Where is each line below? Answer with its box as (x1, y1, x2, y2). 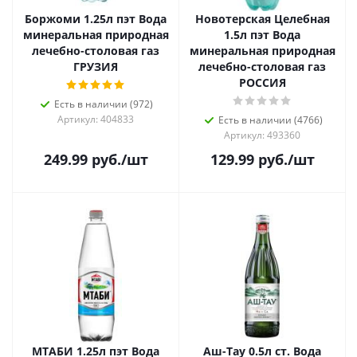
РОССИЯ (238, 75, 286, 90)
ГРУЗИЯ (73, 59, 118, 74)
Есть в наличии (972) (54, 97, 153, 111)
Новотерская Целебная (194, 11, 330, 26)
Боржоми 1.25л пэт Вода (25, 11, 167, 26)
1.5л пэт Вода (224, 27, 300, 42)
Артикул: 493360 (224, 128, 300, 142)
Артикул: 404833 (57, 112, 134, 126)
